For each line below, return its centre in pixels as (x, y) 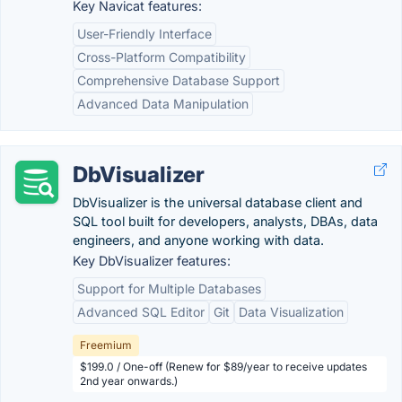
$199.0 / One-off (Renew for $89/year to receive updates (223, 367)
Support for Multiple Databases (169, 288)
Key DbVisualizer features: (152, 261)
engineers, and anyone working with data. (198, 240)
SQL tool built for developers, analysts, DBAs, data (225, 221)
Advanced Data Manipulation (163, 104)
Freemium (106, 345)
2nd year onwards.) (129, 381)
